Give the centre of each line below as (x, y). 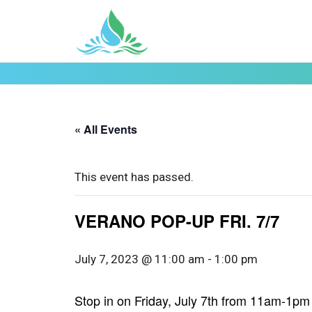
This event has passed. (134, 177)
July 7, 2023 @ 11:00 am (140, 259)
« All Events (106, 129)
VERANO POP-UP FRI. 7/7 (177, 221)
